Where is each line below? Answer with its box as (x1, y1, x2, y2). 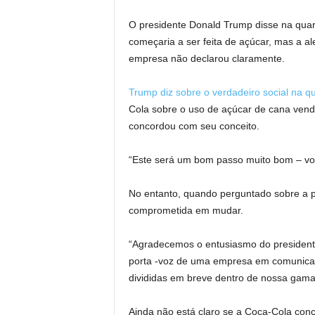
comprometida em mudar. (128, 204, 243, 216)
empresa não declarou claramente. (128, 52, 285, 64)
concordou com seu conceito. (128, 120, 259, 131)
